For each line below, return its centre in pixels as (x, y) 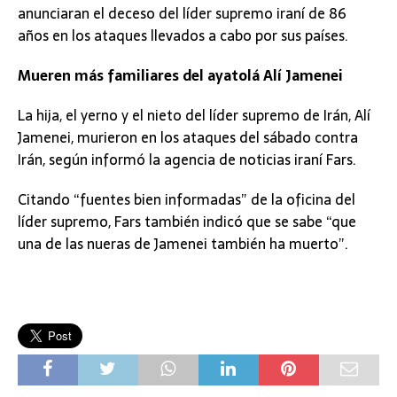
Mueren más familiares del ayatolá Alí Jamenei (180, 76)
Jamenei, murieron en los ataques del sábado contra (188, 138)
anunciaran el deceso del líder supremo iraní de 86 (182, 14)
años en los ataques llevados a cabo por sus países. (183, 36)
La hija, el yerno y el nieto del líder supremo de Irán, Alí (194, 116)
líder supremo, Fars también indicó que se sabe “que (187, 222)
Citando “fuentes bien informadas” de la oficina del (187, 200)
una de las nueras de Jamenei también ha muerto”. (183, 244)
